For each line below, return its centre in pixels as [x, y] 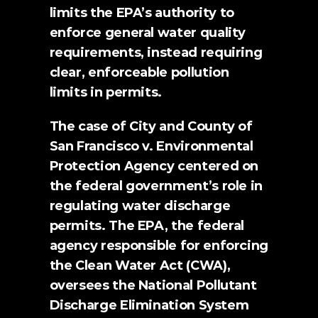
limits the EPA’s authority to [142, 13]
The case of [89, 126]
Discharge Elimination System [149, 305]
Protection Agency [114, 166]
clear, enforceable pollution [139, 72]
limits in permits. [106, 92]
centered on [218, 166]
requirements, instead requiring [156, 53]
